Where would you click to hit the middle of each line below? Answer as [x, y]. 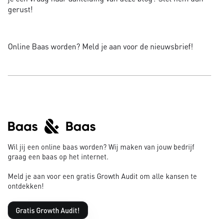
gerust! [20, 9]
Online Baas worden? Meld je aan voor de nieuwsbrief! [100, 46]
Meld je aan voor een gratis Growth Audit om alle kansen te [102, 176]
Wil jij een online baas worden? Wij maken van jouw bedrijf [101, 146]
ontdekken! [26, 186]
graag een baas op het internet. [58, 156]
